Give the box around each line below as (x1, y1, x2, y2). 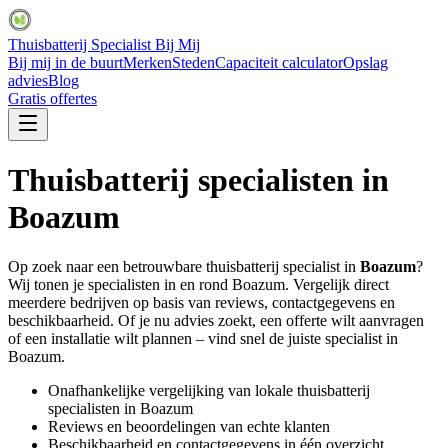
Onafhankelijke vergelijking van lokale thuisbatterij (48, 381, 370, 399)
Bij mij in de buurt (8, 54, 123, 71)
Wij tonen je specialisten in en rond (8, 275, 232, 293)
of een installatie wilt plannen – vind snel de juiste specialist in (8, 329, 398, 347)
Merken (123, 54, 172, 71)
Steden (172, 54, 215, 71)
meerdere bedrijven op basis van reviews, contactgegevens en (8, 293, 395, 311)
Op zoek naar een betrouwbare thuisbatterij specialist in (8, 257, 360, 275)
